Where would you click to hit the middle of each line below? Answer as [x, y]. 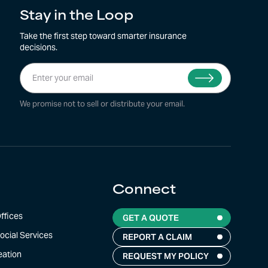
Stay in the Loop [76, 17]
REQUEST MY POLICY [165, 256]
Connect [144, 191]
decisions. [38, 48]
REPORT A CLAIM [157, 237]
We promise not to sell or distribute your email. [102, 103]
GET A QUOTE [150, 217]
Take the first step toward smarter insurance [103, 36]
